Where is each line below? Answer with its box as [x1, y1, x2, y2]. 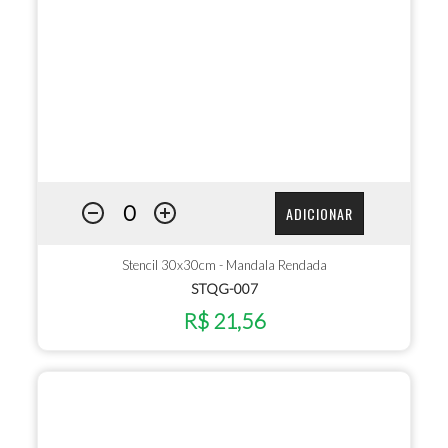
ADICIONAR [285, 202, 353, 224]
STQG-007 [190, 280, 258, 298]
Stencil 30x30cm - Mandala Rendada [121, 257, 327, 274]
